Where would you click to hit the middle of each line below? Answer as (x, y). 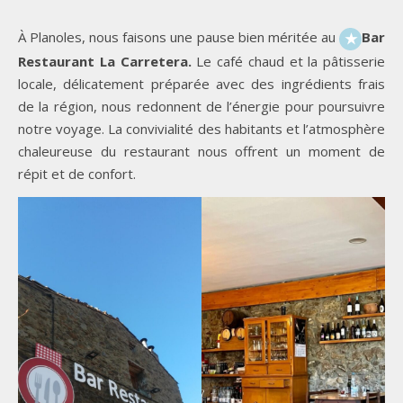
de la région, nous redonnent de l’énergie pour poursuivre (201, 106)
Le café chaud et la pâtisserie (288, 61)
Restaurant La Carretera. (105, 61)
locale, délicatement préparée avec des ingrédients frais (201, 83)
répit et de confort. (77, 173)
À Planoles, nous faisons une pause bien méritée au (179, 37)
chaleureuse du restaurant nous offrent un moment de (201, 151)
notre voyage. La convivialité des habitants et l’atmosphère (201, 128)
